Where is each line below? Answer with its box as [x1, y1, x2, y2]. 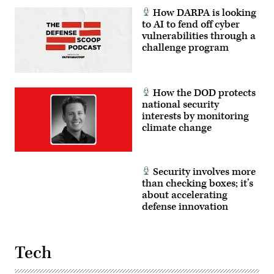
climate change [142, 121, 212, 135]
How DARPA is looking [150, 6, 256, 20]
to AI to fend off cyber [142, 17, 240, 31]
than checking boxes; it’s [142, 177, 253, 190]
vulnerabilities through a [142, 29, 256, 43]
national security [142, 98, 219, 112]
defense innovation [142, 200, 228, 213]
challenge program [142, 40, 229, 54]
